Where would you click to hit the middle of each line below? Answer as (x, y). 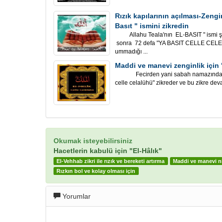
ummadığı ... (131, 52)
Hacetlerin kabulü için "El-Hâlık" (108, 151)
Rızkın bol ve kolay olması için (96, 171)
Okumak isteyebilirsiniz (93, 141)
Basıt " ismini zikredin (152, 26)
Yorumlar (76, 196)
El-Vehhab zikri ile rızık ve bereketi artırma (111, 161)
